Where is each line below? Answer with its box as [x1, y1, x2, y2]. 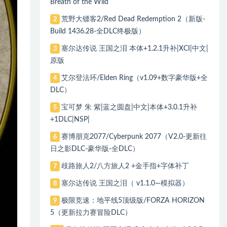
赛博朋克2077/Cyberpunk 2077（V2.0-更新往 [61, 133, 207, 140]
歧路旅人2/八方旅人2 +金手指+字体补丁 [61, 162, 189, 170]
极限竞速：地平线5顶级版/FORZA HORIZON [61, 197, 205, 204]
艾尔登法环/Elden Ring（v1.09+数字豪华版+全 [61, 74, 208, 82]
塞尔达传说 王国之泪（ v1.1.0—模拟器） [61, 179, 189, 187]
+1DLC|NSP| [50, 116, 90, 123]
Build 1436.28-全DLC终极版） [50, 27, 146, 35]
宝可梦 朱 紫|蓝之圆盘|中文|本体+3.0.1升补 [61, 103, 197, 111]
